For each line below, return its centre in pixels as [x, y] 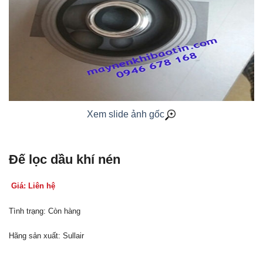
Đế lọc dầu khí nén [65, 159]
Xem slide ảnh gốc [126, 114]
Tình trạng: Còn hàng [45, 211]
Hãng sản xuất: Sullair [46, 236]
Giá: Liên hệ [33, 186]
